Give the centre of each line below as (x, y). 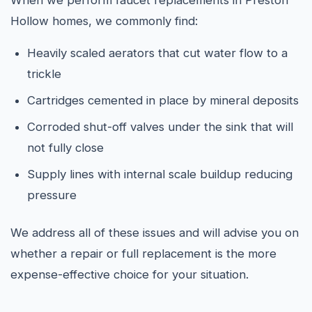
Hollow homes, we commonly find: (104, 21)
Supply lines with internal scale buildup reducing (160, 174)
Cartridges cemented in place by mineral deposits (163, 100)
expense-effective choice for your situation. (130, 274)
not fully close (65, 148)
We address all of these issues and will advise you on (155, 233)
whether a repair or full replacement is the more (143, 253)
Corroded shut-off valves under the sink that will (160, 127)
